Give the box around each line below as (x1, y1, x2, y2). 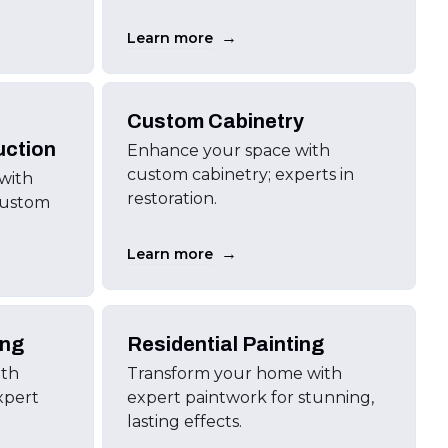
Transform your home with (126, 364, 342, 383)
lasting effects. (126, 412, 242, 431)
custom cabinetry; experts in (126, 165, 354, 184)
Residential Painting (126, 333, 324, 355)
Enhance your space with (126, 141, 330, 160)
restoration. (126, 189, 217, 208)
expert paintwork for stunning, (126, 388, 374, 407)
